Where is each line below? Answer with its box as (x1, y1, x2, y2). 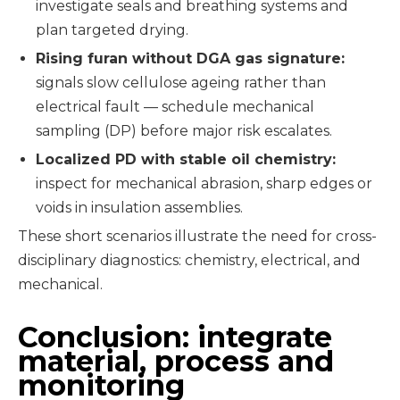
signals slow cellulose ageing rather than (36, 73, 326, 91)
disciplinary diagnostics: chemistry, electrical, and (18, 251, 361, 269)
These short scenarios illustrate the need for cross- (18, 227, 377, 245)
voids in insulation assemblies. (36, 198, 243, 216)
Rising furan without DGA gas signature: (36, 49, 345, 67)
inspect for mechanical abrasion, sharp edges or (36, 174, 372, 192)
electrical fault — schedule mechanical (36, 97, 314, 115)
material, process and (18, 343, 334, 379)
